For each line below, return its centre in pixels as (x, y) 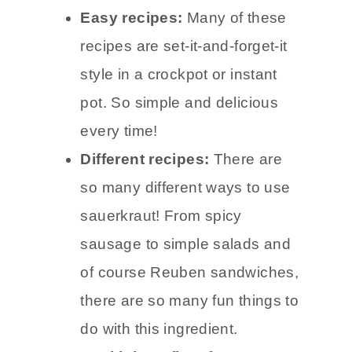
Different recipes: (147, 159)
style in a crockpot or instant (179, 74)
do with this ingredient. (159, 328)
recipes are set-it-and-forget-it (184, 46)
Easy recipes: (134, 17)
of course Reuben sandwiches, (190, 272)
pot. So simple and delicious (180, 102)
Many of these (236, 17)
